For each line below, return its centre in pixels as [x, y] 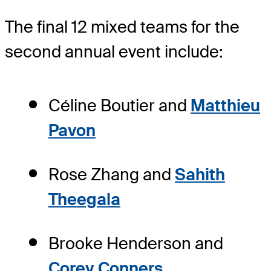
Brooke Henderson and [136, 243]
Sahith [200, 174]
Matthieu [225, 105]
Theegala [84, 199]
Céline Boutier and [119, 105]
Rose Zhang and [112, 174]
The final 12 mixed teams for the [122, 27]
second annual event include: [114, 51]
